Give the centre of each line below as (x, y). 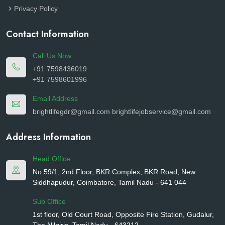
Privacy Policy (36, 8)
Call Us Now (52, 55)
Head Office (51, 158)
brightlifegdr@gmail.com (71, 111)
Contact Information (47, 34)
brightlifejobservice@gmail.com (161, 111)
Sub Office (49, 201)
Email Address (55, 98)
